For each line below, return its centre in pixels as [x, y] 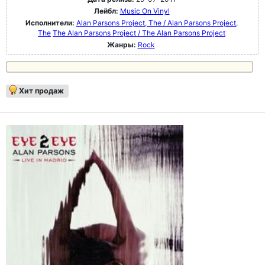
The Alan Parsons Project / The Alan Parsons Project [139, 33]
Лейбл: [106, 11]
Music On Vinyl [145, 11]
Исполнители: [51, 23]
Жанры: [121, 45]
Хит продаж [41, 91]
